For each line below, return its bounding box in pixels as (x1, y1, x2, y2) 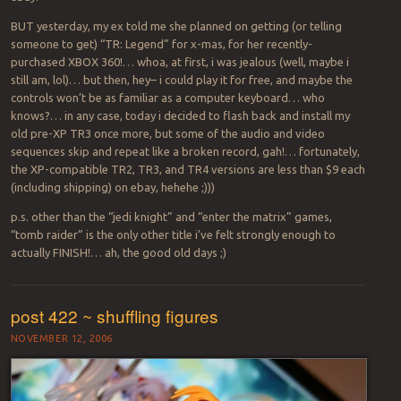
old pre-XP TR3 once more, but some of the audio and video (10, 126, 325, 140)
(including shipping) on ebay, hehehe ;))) (10, 180, 215, 193)
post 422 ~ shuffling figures (10, 303, 218, 328)
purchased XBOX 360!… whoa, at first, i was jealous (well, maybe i (10, 55, 349, 68)
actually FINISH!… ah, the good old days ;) (10, 245, 226, 259)
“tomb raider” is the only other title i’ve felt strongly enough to (10, 227, 336, 241)
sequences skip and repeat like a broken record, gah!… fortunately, (10, 144, 360, 158)
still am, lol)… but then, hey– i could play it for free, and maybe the (10, 73, 353, 86)
